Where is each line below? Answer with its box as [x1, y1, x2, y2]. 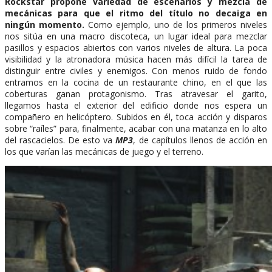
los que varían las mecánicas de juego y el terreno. [5, 145, 203, 157]
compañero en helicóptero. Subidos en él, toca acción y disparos [5, 110, 267, 123]
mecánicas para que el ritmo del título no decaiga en [5, 7, 267, 19]
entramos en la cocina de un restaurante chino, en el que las [5, 76, 267, 88]
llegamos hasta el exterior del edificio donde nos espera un [5, 99, 267, 111]
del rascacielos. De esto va [5, 134, 116, 146]
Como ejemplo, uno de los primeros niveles [84, 18, 267, 30]
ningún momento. [5, 18, 84, 30]
